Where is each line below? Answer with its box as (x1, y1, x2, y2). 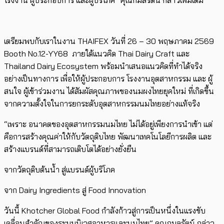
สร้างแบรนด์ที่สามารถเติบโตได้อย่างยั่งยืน (4, 144, 136, 154)
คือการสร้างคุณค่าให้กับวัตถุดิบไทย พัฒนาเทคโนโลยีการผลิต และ (4, 131, 211, 142)
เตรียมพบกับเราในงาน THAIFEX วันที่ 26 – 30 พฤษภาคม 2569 (4, 36, 214, 46)
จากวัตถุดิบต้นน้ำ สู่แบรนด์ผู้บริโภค (4, 164, 115, 175)
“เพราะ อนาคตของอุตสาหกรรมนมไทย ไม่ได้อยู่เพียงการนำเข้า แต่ (4, 119, 212, 129)
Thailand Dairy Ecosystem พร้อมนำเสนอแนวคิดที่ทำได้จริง (4, 61, 202, 71)
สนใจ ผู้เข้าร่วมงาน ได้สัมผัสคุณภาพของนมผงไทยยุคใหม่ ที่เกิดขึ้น (4, 86, 214, 96)
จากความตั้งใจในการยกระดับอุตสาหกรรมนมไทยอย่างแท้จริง (4, 98, 200, 109)
